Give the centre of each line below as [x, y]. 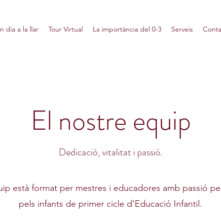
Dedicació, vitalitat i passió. [110, 152]
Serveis [182, 29]
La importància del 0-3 [127, 29]
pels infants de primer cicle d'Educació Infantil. [110, 204]
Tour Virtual [66, 29]
